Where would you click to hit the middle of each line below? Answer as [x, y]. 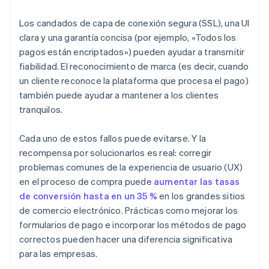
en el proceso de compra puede [86, 182]
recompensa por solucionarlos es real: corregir [116, 153]
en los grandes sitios [201, 196]
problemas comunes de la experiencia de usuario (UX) [131, 167]
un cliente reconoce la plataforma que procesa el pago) [134, 81]
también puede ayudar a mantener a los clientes [119, 95]
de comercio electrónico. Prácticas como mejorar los [129, 210]
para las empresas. [59, 254]
